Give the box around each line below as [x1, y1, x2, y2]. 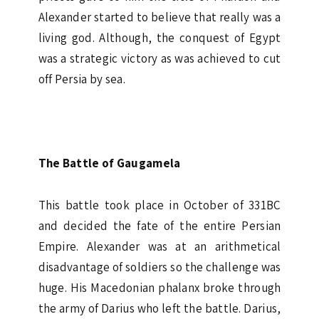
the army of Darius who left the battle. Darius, [38, 300, 281, 316]
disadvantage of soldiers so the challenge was [38, 258, 281, 275]
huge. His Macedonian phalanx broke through [38, 279, 281, 296]
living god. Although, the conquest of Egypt [38, 29, 281, 46]
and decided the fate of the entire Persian [38, 217, 281, 234]
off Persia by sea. [38, 70, 125, 87]
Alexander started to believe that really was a [38, 9, 281, 25]
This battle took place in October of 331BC [38, 197, 281, 213]
